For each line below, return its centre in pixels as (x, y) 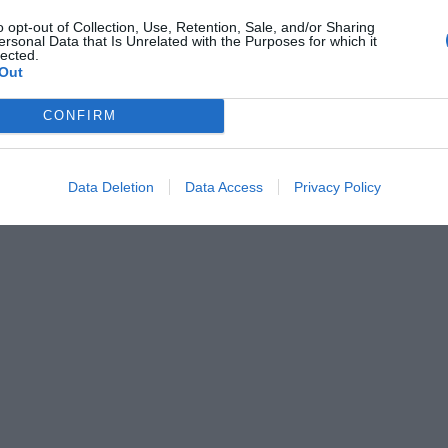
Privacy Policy (337, 186)
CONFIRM (79, 115)
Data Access (223, 186)
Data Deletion (110, 186)
